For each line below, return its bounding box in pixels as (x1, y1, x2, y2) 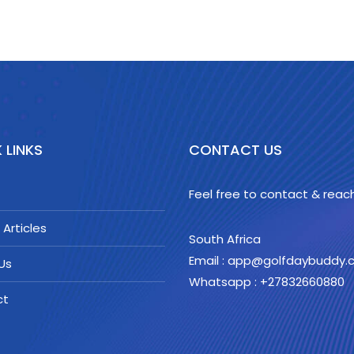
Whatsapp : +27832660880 (189, 273, 345, 290)
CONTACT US (189, 140, 282, 160)
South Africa (189, 231, 261, 247)
